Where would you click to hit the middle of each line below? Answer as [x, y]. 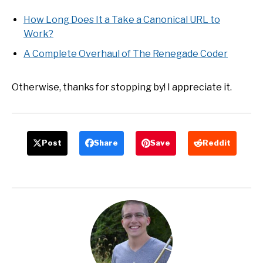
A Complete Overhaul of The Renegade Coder [126, 53]
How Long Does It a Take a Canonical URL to [122, 19]
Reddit [216, 143]
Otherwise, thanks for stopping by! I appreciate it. [122, 87]
